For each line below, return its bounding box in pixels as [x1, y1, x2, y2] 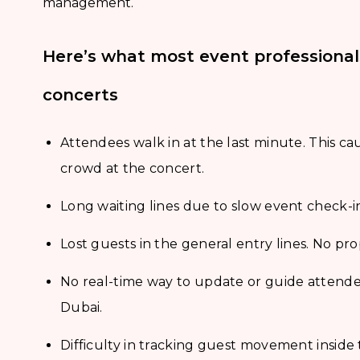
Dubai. [59, 300, 103, 316]
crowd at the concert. [59, 161, 205, 177]
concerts [42, 85, 118, 105]
